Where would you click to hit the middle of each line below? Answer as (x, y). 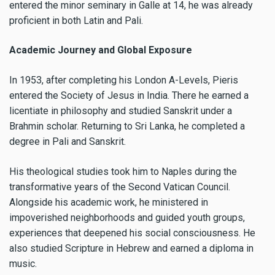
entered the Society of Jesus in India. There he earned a (129, 96)
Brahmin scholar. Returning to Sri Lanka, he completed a (127, 126)
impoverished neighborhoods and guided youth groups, (127, 217)
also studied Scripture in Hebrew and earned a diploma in (131, 248)
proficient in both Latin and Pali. (76, 20)
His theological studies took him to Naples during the (123, 171)
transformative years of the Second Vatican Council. (120, 187)
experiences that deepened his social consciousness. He (132, 233)
